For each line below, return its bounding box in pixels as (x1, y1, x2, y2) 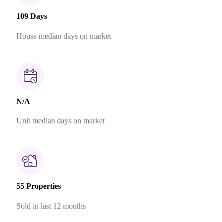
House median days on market (16, 31, 111, 40)
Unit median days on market (16, 116, 105, 125)
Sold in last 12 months (16, 201, 86, 210)
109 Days (16, 12, 47, 21)
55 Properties (16, 182, 61, 191)
